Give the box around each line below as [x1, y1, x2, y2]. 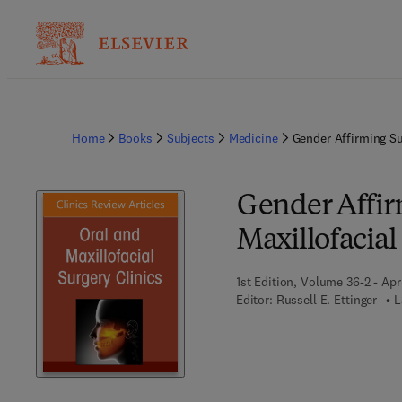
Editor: [235, 292, 273, 308]
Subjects [166, 130, 214, 146]
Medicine [228, 130, 278, 146]
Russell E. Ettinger [275, 292, 378, 308]
